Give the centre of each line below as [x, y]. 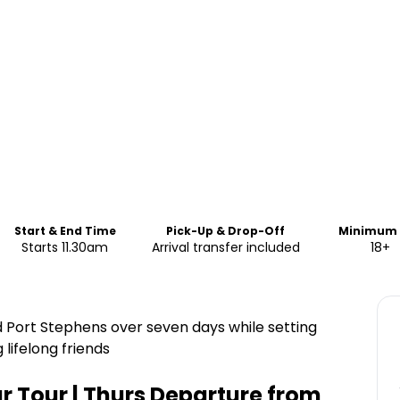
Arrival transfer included [225, 247]
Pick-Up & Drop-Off [226, 231]
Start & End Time [65, 231]
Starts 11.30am [65, 247]
